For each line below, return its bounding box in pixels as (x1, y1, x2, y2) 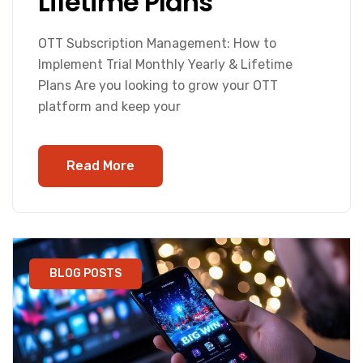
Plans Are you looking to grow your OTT (38, 78, 278, 94)
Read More (66, 158, 135, 174)
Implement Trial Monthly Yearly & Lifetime (38, 57, 293, 73)
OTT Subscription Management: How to (38, 36, 276, 52)
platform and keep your (38, 99, 181, 115)
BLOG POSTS (49, 267, 122, 281)
